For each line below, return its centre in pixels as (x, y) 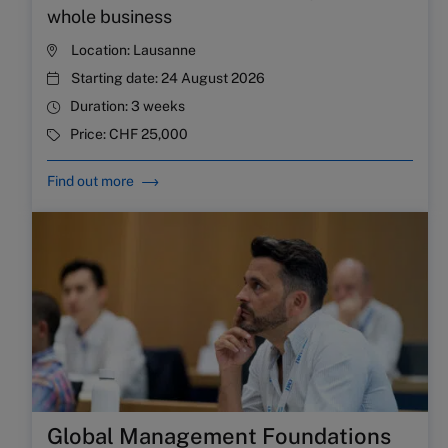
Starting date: (116, 78)
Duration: (100, 106)
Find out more (90, 181)
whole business (109, 17)
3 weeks (158, 106)
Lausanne (164, 50)
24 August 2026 (213, 78)
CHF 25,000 (148, 134)
